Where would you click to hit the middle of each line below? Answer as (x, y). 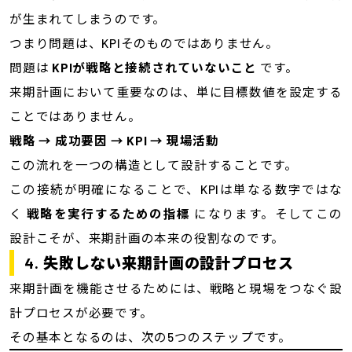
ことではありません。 (75, 116)
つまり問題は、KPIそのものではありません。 (144, 43)
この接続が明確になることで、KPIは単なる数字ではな (176, 189)
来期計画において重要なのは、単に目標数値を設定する (176, 92)
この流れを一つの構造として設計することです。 (154, 165)
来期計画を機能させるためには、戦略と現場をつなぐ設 (176, 288)
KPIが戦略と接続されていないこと (155, 68)
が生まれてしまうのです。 (88, 19)
